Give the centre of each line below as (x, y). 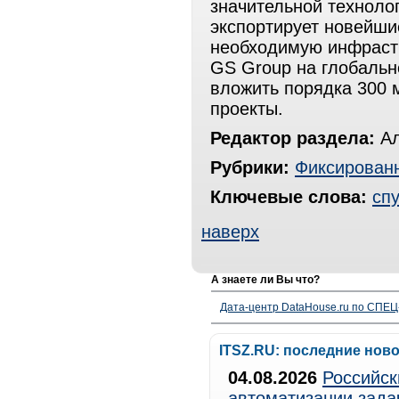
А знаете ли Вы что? (265, 280)
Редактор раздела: (293, 138)
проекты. (247, 109)
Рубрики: (250, 167)
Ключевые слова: (289, 197)
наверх (230, 232)
